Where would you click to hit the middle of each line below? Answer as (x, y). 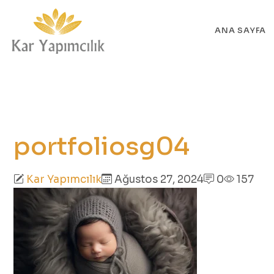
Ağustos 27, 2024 (158, 179)
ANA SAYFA (241, 30)
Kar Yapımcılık (64, 179)
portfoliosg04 (102, 146)
